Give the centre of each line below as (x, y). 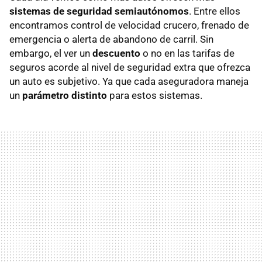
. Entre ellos (215, 11)
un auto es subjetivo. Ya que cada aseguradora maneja (129, 82)
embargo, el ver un (51, 54)
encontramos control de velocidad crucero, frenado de (129, 25)
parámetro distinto (65, 96)
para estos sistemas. (155, 96)
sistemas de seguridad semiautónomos (99, 11)
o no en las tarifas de (187, 54)
